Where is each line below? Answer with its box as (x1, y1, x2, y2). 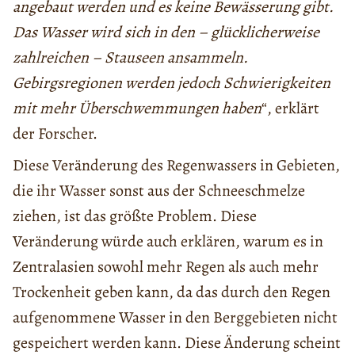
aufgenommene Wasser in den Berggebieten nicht (13, 306, 338, 328)
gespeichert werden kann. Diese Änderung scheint (13, 331, 341, 353)
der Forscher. (13, 122, 97, 144)
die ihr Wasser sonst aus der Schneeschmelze (13, 179, 305, 201)
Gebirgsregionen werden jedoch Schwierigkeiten (13, 71, 330, 94)
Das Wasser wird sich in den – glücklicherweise (13, 21, 319, 43)
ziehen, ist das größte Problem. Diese (13, 204, 257, 227)
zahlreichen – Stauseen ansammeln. (13, 46, 248, 68)
